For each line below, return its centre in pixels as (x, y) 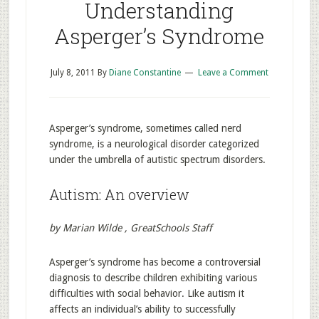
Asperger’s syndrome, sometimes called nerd (145, 128)
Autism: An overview (119, 194)
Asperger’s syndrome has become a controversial (155, 262)
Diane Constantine (145, 73)
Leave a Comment (233, 73)
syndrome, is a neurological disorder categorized (154, 144)
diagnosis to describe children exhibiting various (153, 278)
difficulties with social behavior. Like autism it (146, 293)
